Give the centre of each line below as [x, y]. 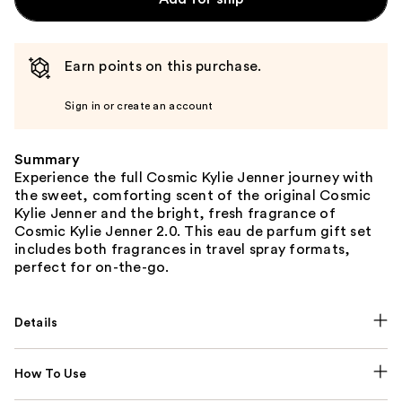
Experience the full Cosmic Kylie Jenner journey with [194, 177]
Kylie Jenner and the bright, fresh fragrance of [175, 213]
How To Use [51, 374]
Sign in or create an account [139, 105]
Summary [47, 159]
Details [36, 323]
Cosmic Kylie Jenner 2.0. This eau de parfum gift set [193, 231]
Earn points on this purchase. [163, 66]
